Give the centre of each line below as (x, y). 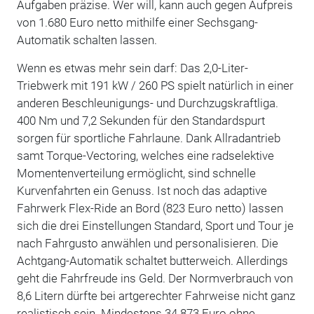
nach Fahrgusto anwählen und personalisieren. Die (147, 243)
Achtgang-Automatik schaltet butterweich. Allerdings (152, 260)
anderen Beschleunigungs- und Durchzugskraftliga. (147, 103)
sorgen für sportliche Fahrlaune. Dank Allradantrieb (148, 138)
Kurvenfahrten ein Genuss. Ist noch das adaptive (142, 190)
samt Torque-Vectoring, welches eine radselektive (145, 155)
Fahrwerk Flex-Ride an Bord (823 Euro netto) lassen (150, 208)
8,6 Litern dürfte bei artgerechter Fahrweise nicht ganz (156, 295)
